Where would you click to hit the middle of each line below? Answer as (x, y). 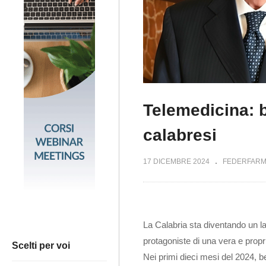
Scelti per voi (41, 246)
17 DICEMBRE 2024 (176, 162)
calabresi (180, 135)
